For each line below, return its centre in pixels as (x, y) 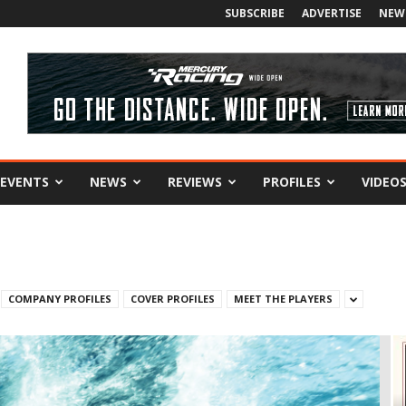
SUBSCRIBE (255, 13)
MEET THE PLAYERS (283, 299)
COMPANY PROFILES (60, 299)
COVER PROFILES (173, 299)
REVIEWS (195, 182)
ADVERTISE (332, 13)
